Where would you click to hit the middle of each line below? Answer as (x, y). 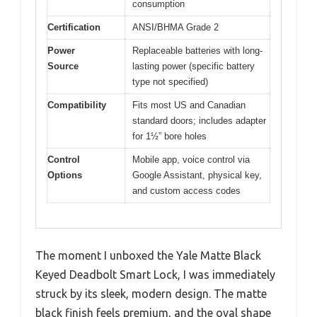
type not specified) (170, 82)
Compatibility (77, 105)
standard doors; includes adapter (199, 121)
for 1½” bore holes (169, 137)
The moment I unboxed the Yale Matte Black (148, 255)
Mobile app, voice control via (191, 160)
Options (65, 175)
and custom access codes (186, 191)
